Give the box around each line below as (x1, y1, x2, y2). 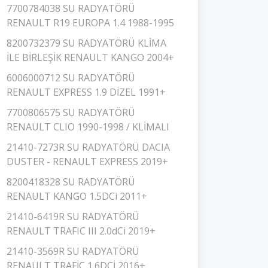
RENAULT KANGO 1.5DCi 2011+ (7, 190, 147, 203)
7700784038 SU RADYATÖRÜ (7, 2, 135, 15)
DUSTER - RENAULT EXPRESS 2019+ (7, 155, 168, 168)
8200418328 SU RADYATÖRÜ (7, 175, 135, 188)
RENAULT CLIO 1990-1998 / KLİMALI (7, 120, 169, 133)
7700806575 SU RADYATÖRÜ (7, 106, 135, 119)
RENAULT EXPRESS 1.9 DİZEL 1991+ (7, 86, 166, 99)
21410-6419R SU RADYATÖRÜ (7, 210, 139, 223)
